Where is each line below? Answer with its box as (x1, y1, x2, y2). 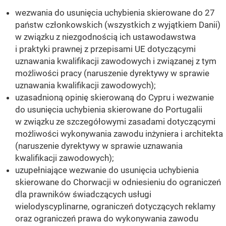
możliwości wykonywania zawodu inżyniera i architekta (15, 129, 223, 139)
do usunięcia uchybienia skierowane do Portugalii (15, 104, 202, 115)
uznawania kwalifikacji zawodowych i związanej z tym (15, 56, 216, 67)
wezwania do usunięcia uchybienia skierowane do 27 (15, 8, 215, 18)
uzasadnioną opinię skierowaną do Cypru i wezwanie (15, 92, 214, 103)
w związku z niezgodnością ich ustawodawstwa (15, 32, 196, 42)
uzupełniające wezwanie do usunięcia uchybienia (15, 165, 199, 176)
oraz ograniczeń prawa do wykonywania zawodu (15, 213, 198, 224)
